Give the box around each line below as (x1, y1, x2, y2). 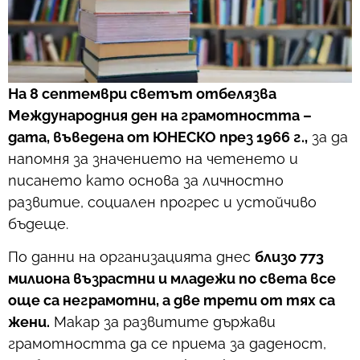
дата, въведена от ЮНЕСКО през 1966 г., (8, 129, 308, 145)
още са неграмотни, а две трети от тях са (8, 292, 335, 309)
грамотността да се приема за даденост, (8, 335, 326, 353)
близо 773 (255, 248, 324, 266)
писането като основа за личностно (8, 172, 284, 189)
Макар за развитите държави (50, 313, 276, 331)
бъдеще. (8, 215, 68, 232)
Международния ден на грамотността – (8, 107, 312, 124)
